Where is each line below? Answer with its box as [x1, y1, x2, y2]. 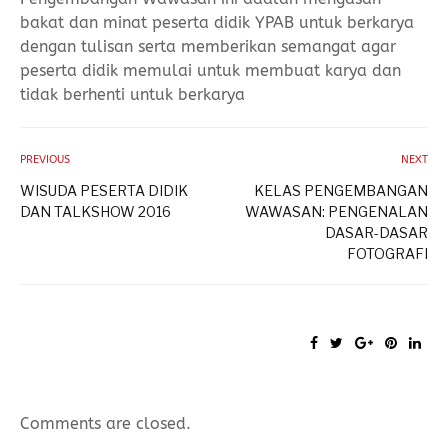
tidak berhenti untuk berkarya [20, 85, 245, 104]
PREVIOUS [20, 153, 70, 166]
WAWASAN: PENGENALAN [245, 203, 428, 220]
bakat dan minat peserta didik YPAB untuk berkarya [20, 13, 414, 32]
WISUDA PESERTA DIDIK [20, 182, 188, 199]
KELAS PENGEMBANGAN [254, 182, 428, 199]
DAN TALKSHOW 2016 [20, 203, 171, 220]
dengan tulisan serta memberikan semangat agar [20, 37, 396, 56]
